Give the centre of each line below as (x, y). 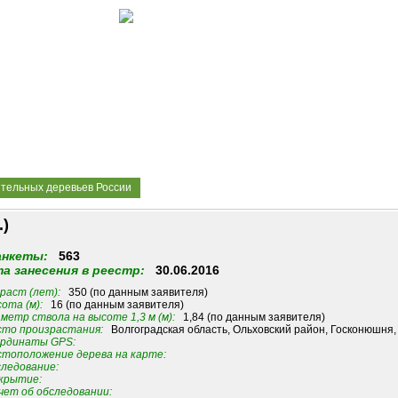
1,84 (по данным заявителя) (250, 318)
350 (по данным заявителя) (134, 293)
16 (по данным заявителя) (113, 305)
